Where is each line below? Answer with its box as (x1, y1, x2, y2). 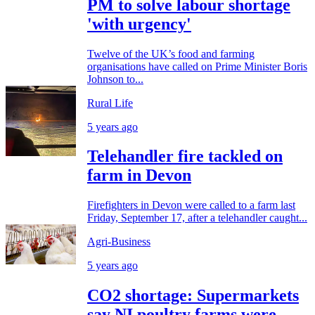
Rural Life (87, 96, 133, 109)
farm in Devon (87, 166, 191, 185)
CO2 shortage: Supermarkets (87, 286, 299, 305)
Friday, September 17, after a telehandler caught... (87, 212, 307, 224)
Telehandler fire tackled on (87, 147, 283, 166)
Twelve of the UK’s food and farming (87, 47, 255, 60)
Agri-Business (87, 236, 150, 248)
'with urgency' (87, 14, 191, 33)
